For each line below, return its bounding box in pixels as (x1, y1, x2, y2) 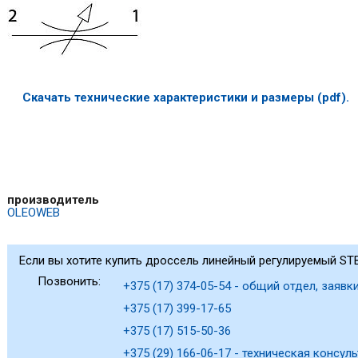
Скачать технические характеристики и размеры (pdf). (22, 89, 350, 105)
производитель (6, 193, 99, 208)
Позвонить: (34, 274, 105, 289)
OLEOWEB (6, 205, 60, 221)
